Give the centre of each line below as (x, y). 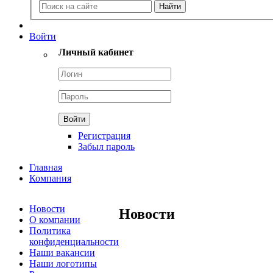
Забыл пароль (106, 146)
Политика (50, 230)
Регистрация (104, 135)
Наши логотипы (63, 263)
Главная (46, 167)
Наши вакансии (62, 252)
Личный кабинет (96, 52)
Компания (50, 178)
